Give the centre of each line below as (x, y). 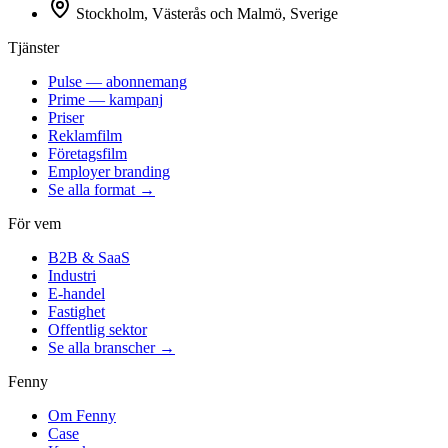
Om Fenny (82, 415)
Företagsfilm (87, 153)
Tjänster (33, 47)
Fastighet (76, 311)
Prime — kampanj (105, 99)
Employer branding (109, 171)
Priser (66, 117)
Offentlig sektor (97, 329)
